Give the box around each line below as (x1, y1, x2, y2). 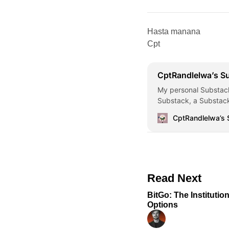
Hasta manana (147, 27, 201, 36)
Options (147, 200, 178, 210)
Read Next (147, 172, 202, 185)
